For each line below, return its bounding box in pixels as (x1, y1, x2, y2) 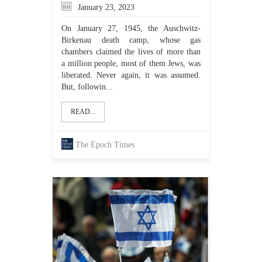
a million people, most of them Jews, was (61, 59, 201, 68)
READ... (71, 108, 95, 116)
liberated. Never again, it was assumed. (61, 71, 201, 80)
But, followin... (61, 82, 113, 91)
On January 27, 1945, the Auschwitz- (61, 24, 201, 33)
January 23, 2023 (75, 3, 135, 12)
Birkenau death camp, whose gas (61, 36, 201, 44)
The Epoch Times (75, 140, 135, 149)
